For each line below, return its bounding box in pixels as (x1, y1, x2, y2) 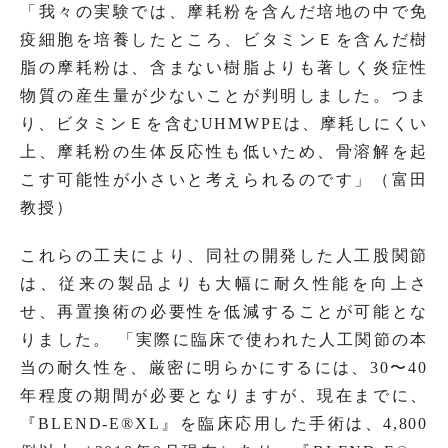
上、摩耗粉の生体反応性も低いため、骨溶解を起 (20, 142, 428, 160)
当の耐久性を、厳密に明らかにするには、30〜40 (20, 358, 428, 376)
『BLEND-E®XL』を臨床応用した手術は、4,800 (20, 414, 428, 432)
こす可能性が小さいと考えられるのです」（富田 (20, 170, 428, 188)
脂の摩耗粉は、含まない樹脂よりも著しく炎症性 (20, 58, 428, 76)
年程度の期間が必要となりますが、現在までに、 (20, 386, 428, 404)
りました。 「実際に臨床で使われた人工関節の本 (20, 330, 428, 348)
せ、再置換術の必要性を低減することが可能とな (20, 302, 428, 320)
